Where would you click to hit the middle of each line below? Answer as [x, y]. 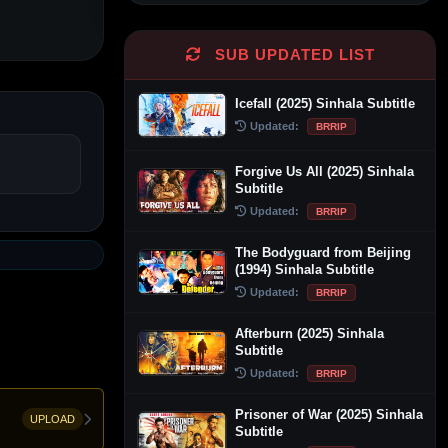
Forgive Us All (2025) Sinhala [324, 171]
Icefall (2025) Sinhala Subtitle [325, 104]
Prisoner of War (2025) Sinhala [329, 414]
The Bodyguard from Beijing [323, 252]
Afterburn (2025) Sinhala [309, 333]
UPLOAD [52, 419]
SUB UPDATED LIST [292, 54]
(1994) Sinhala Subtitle [304, 269]
